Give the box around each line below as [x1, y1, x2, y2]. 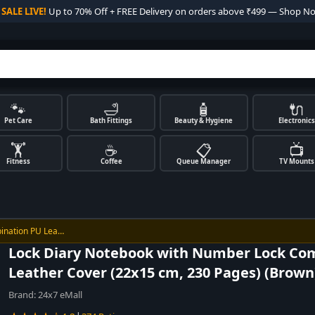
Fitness [6, 157, 31, 166]
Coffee [100, 157, 122, 166]
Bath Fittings [90, 116, 133, 125]
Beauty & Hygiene [174, 116, 233, 125]
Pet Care [4, 116, 33, 125]
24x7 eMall [38, 288, 82, 301]
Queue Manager [176, 157, 231, 166]
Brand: [8, 288, 38, 301]
